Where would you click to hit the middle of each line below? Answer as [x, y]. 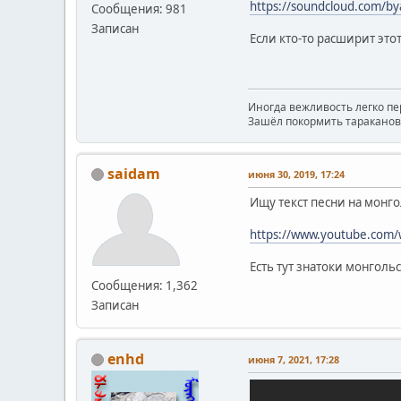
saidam [134, 173]
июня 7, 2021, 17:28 [294, 359]
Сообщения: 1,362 [145, 285]
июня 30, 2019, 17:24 [296, 174]
